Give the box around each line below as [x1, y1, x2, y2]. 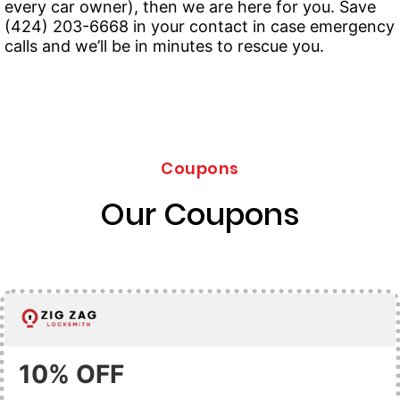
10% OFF [19, 358, 124, 389]
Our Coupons [100, 193, 300, 236]
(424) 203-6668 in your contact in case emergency [4, 17, 395, 36]
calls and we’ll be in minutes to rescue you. [4, 37, 324, 55]
